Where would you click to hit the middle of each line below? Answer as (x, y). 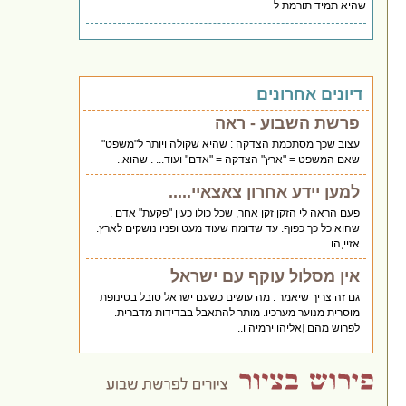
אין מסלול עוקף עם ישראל (266, 276)
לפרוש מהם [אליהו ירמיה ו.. (299, 328)
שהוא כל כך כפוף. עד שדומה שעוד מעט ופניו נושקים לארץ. (228, 228)
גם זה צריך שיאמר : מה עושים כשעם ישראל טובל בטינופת (230, 297)
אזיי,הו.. (343, 243)
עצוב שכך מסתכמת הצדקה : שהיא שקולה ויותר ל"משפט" (231, 144)
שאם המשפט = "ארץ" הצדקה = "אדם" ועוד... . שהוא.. (239, 159)
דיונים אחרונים (310, 94)
